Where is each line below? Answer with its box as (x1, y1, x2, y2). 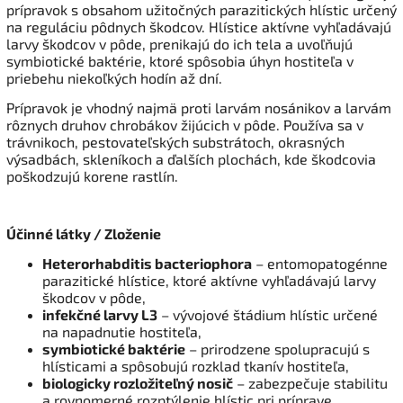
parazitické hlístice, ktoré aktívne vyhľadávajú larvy (42, 271, 376, 289)
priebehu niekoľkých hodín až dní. (6, 68, 222, 86)
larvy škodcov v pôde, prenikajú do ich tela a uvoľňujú (6, 34, 353, 52)
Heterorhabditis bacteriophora (42, 254, 252, 272)
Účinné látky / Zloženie (6, 224, 161, 242)
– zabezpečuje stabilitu (233, 373, 388, 391)
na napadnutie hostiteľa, (42, 322, 201, 340)
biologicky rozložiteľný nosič (42, 373, 233, 391)
